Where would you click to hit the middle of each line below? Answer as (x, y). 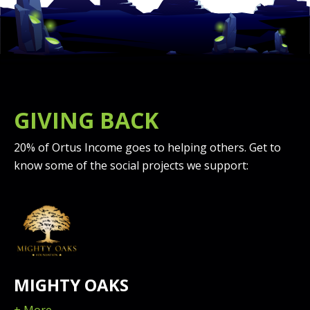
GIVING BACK (86, 120)
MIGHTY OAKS (71, 285)
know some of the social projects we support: (131, 166)
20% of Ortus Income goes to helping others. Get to (147, 148)
